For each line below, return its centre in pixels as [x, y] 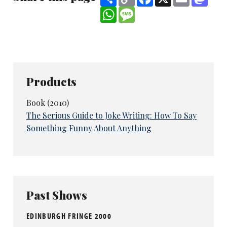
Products [51, 82]
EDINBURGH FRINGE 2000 [69, 216]
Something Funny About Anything [89, 128]
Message [151, 11]
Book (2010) [47, 103]
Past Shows [56, 195]
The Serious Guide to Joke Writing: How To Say [111, 116]
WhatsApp [136, 11]
